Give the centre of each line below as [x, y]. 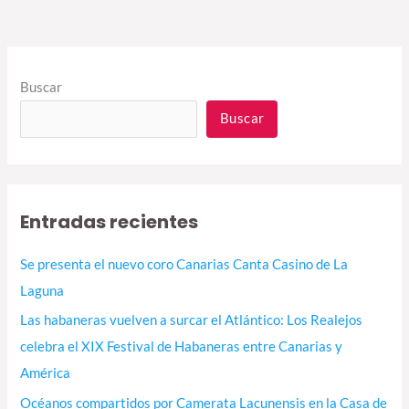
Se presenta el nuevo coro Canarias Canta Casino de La [184, 264]
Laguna [42, 290]
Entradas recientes [110, 221]
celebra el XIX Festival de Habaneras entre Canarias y [182, 347]
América [46, 373]
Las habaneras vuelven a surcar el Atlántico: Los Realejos [192, 320]
